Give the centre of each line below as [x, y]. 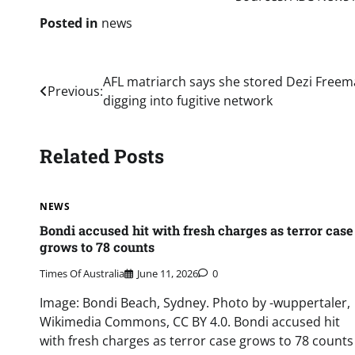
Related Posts [102, 156]
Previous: [75, 91]
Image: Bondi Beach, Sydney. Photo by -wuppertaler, [195, 302]
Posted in [71, 23]
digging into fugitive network [188, 101]
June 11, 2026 [168, 273]
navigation [88, 114]
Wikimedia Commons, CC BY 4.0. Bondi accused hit [190, 321]
